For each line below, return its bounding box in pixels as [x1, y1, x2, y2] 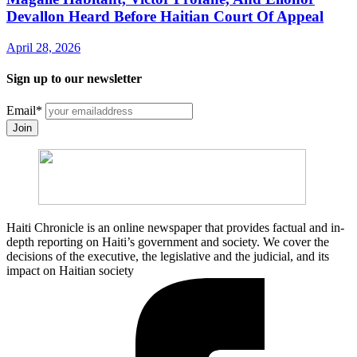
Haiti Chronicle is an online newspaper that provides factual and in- [6, 221, 344, 235]
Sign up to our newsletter [6, 71, 142, 85]
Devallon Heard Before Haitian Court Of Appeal [6, 7, 324, 25]
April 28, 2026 [6, 40, 80, 54]
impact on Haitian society [6, 264, 134, 278]
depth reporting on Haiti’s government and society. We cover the [6, 235, 329, 249]
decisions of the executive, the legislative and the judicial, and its [6, 249, 329, 264]
